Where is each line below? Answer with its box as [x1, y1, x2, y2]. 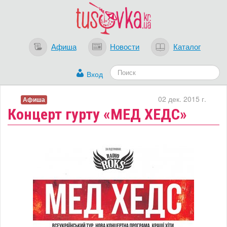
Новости [110, 40, 140, 52]
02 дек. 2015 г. [158, 94, 206, 104]
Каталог [173, 40, 201, 52]
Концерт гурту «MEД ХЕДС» [8, 105, 187, 124]
